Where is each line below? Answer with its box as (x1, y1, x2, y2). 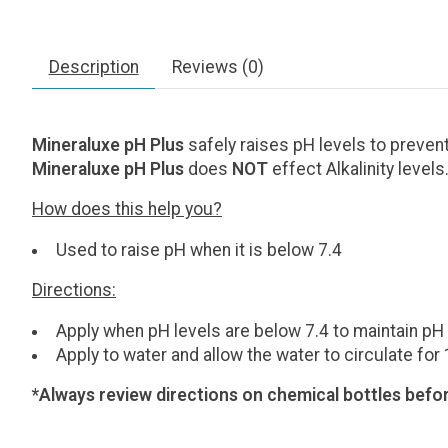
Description (48, 56, 139, 77)
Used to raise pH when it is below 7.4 (55, 239, 342, 260)
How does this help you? (32, 199, 222, 220)
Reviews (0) (171, 56, 264, 77)
